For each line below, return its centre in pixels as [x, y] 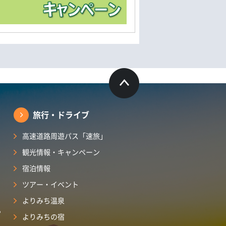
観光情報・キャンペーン [61, 152]
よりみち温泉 [43, 201]
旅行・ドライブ [61, 115]
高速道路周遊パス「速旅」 [65, 136]
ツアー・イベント [50, 184]
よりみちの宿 [43, 217]
